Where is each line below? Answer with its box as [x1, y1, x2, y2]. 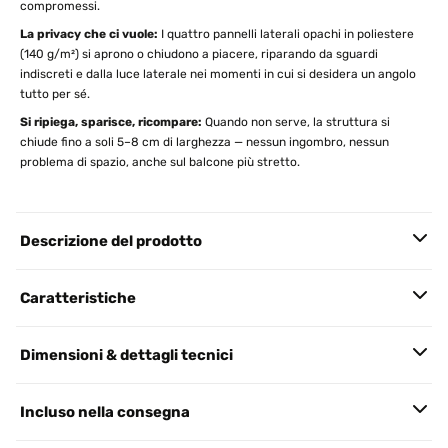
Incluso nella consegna [20, 403, 190, 421]
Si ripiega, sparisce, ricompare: [20, 115, 202, 129]
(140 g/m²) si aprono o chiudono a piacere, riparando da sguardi [20, 47, 378, 61]
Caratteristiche [20, 289, 136, 307]
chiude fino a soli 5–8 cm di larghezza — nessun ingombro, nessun [20, 135, 389, 149]
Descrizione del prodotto [20, 232, 202, 250]
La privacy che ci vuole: [20, 27, 158, 41]
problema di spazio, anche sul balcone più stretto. [20, 155, 300, 169]
